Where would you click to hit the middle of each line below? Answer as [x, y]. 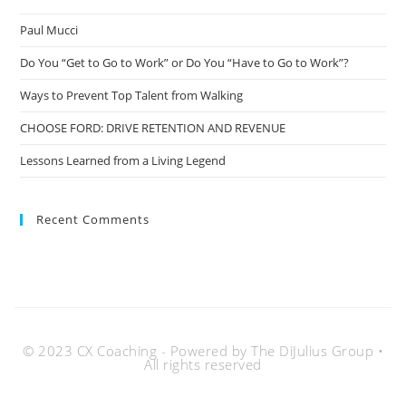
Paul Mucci [49, 30]
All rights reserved [203, 365]
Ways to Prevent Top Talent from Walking [133, 96]
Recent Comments [93, 220]
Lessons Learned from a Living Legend [123, 161]
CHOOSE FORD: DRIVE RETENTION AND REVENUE [153, 128]
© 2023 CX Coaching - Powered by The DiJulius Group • [203, 351]
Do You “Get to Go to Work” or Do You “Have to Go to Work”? [185, 63]
